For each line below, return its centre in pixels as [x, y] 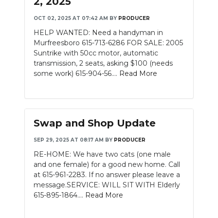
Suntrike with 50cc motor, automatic [96, 53]
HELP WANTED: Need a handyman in [98, 33]
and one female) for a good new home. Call [107, 164]
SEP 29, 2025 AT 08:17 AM [69, 140]
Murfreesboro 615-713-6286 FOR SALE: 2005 [108, 43]
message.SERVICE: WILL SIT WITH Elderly [107, 185]
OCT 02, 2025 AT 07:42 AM [71, 18]
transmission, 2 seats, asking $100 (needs [103, 63]
